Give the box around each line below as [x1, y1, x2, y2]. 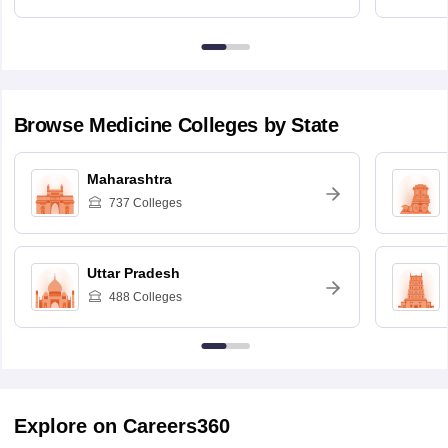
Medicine [88, 114, 173, 137]
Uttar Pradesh [86, 265, 180, 282]
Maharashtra [86, 171, 172, 188]
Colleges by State [172, 114, 339, 137]
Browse [13, 114, 89, 137]
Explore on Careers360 [14, 415, 230, 438]
